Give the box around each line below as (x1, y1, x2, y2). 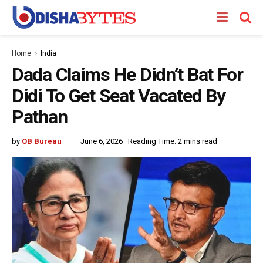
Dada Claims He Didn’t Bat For (12, 63, 243, 86)
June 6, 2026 (80, 136, 123, 146)
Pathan (12, 106, 68, 128)
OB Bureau (22, 136, 62, 146)
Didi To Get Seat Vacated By (12, 85, 225, 107)
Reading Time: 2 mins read (128, 136, 217, 146)
